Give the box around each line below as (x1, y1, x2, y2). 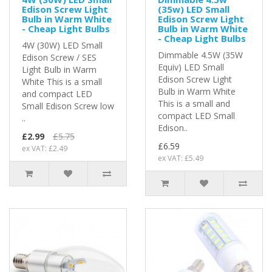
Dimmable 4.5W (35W (158, 49, 243, 61)
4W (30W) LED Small (22, 39, 103, 51)
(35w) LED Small (158, 2, 229, 15)
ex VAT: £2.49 (22, 143, 67, 154)
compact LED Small (158, 109, 235, 121)
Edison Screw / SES (22, 51, 97, 63)
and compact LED (22, 87, 92, 100)
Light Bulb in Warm (22, 63, 97, 75)
